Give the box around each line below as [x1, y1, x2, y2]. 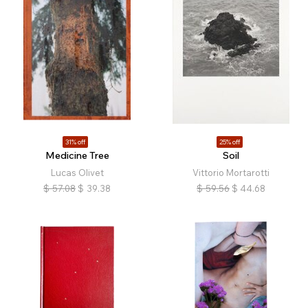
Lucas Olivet [50, 167, 104, 179]
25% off [219, 137, 240, 147]
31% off [65, 137, 85, 147]
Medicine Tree [45, 149, 109, 162]
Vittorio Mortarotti [192, 167, 269, 179]
